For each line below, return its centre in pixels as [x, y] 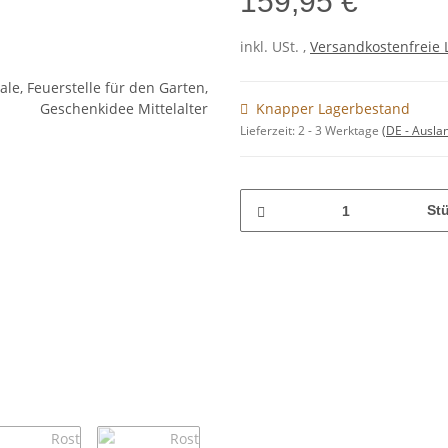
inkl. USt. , [275, 47]
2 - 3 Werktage [340, 131]
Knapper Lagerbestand [333, 109]
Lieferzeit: [269, 131]
